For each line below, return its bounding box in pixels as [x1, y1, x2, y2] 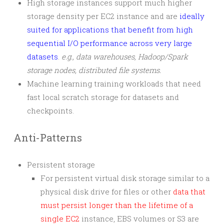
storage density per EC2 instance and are [27, 11, 179, 21]
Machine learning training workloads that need [27, 78, 201, 88]
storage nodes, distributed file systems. [27, 65, 161, 75]
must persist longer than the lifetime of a [40, 200, 193, 210]
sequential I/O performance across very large [27, 38, 192, 48]
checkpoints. [27, 105, 74, 115]
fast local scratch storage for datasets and [27, 92, 179, 102]
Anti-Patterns [13, 131, 82, 144]
